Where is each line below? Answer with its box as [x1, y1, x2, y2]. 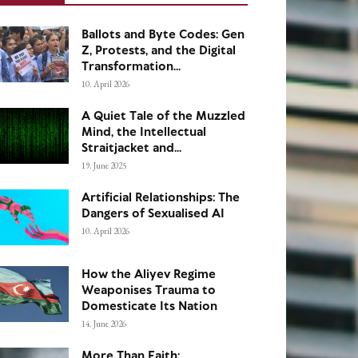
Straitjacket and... [82, 140, 181, 155]
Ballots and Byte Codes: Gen [82, 26, 245, 42]
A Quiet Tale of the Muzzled [82, 108, 245, 123]
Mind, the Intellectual [82, 124, 206, 139]
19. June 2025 [82, 159, 126, 171]
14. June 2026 [82, 317, 126, 329]
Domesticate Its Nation [82, 298, 217, 313]
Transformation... [82, 58, 181, 74]
